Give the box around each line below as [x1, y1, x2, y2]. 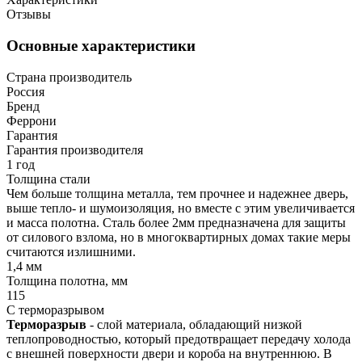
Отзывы [6, 7, 51, 22]
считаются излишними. [6, 244, 136, 259]
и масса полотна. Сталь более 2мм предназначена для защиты [6, 215, 346, 229]
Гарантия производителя [6, 142, 143, 157]
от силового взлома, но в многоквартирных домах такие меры [6, 229, 351, 244]
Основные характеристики [6, 37, 196, 55]
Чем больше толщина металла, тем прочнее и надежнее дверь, [6, 186, 348, 200]
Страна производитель [6, 69, 132, 84]
